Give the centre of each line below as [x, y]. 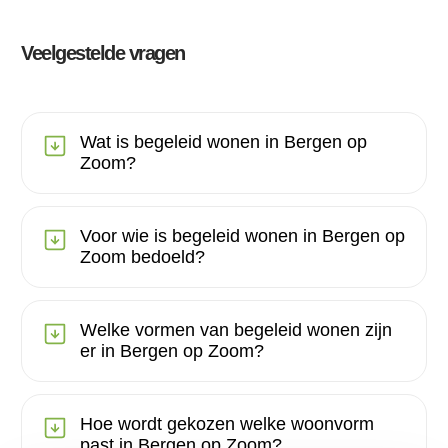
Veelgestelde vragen [103, 52]
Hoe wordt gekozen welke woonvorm [227, 423]
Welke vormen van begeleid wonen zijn [236, 329]
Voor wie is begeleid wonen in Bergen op [242, 235]
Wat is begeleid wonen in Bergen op [223, 141]
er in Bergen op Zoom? [172, 350]
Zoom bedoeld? [142, 256]
